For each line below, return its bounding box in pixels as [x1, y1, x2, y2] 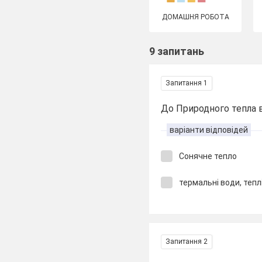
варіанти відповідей [170, 125, 249, 135]
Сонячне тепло [179, 151, 237, 161]
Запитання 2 [166, 237, 208, 246]
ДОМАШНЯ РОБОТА [161, 13, 229, 21]
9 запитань [149, 45, 205, 57]
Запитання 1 [166, 79, 208, 87]
